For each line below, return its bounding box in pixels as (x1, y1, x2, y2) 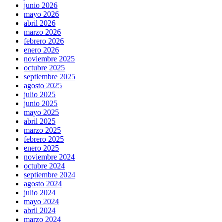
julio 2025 (24, 90, 55, 99)
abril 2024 (24, 206, 55, 215)
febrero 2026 (24, 36, 64, 45)
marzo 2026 (24, 27, 61, 36)
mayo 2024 (24, 197, 59, 206)
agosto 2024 (24, 179, 62, 188)
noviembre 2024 (24, 152, 75, 161)
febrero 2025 (24, 134, 64, 143)
